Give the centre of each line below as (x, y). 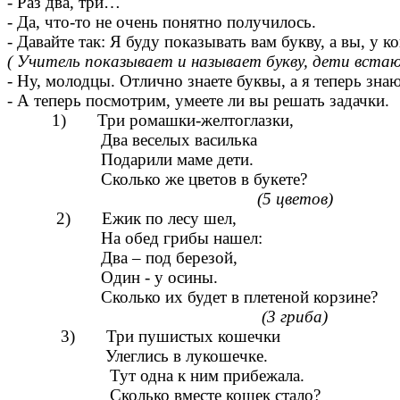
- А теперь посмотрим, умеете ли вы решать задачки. (198, 101)
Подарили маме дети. (130, 160)
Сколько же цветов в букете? (157, 179)
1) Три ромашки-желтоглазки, (150, 121)
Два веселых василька (132, 140)
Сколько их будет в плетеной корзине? (192, 297)
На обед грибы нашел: (135, 238)
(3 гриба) (295, 317)
